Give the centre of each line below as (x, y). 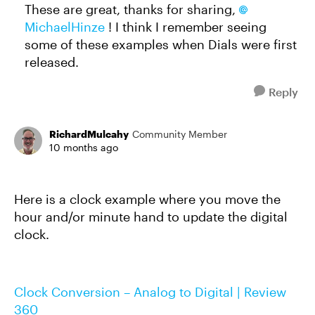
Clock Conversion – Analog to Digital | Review (150, 292)
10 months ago (84, 147)
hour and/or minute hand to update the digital (151, 217)
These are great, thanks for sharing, (132, 9)
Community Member (180, 134)
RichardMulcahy (89, 134)
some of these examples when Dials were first (161, 44)
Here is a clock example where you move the (147, 199)
